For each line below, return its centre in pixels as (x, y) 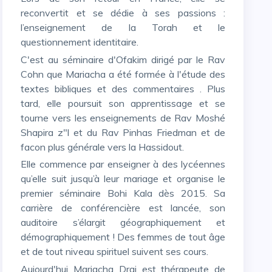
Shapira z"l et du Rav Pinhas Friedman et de (123, 132)
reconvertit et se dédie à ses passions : (123, 12)
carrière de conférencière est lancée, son (123, 208)
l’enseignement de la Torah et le (123, 27)
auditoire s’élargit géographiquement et (123, 223)
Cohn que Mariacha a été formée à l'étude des (123, 74)
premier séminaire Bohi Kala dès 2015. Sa (123, 193)
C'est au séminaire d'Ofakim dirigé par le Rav (25, 59)
